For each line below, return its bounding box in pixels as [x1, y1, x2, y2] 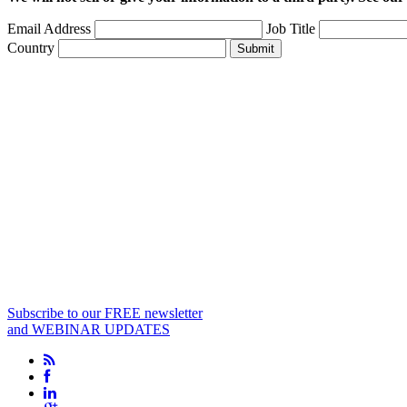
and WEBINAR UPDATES [7, 322, 170, 338]
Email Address [7, 21, 94, 37]
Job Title [266, 21, 319, 37]
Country [7, 40, 58, 56]
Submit [237, 42, 274, 56]
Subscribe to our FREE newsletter [7, 305, 203, 322]
